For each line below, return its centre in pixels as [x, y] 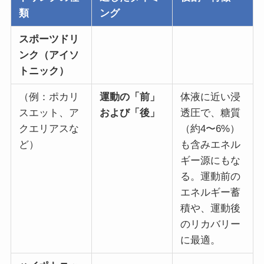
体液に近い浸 [210, 97]
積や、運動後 [210, 209]
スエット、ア [49, 113]
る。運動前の [210, 177]
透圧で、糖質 [210, 113]
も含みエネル [210, 145]
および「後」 [129, 113]
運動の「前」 [129, 97]
